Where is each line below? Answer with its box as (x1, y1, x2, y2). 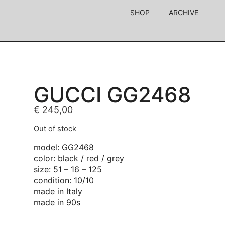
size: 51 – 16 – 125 (34, 164, 102, 174)
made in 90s (34, 197, 81, 207)
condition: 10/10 (34, 175, 94, 185)
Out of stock (34, 124, 77, 134)
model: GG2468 (34, 142, 94, 152)
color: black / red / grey (34, 153, 125, 163)
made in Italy (34, 186, 83, 196)
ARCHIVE (169, 8, 199, 17)
